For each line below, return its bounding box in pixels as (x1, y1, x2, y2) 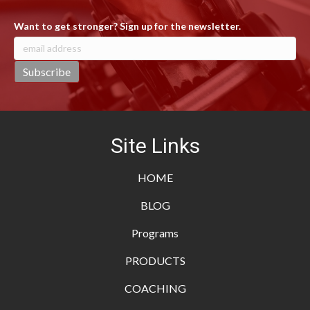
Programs (131, 226, 179, 239)
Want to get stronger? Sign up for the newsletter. (14, 19, 241, 32)
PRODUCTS (125, 253, 185, 267)
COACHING (124, 281, 186, 295)
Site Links (110, 133, 200, 158)
